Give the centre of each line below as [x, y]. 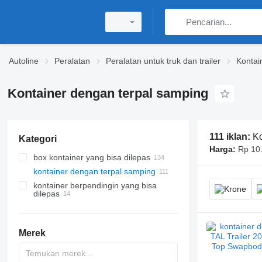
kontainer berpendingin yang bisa [95, 185]
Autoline [24, 61]
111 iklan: [231, 137]
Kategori [37, 139]
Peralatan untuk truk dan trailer [163, 61]
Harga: [222, 149]
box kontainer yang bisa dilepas [92, 157]
